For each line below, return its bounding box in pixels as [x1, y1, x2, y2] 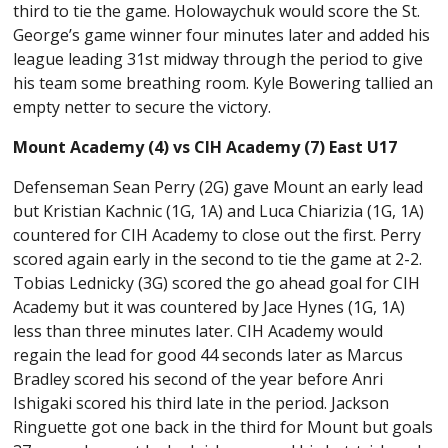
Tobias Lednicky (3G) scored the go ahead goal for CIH [13, 272, 421, 295]
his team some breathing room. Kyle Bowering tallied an [13, 72, 434, 95]
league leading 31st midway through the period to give [13, 48, 424, 71]
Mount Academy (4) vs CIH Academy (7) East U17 [13, 136, 398, 159]
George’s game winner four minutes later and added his [13, 24, 431, 47]
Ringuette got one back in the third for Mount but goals [13, 416, 434, 439]
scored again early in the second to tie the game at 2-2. [13, 248, 423, 271]
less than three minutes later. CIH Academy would [13, 320, 384, 343]
